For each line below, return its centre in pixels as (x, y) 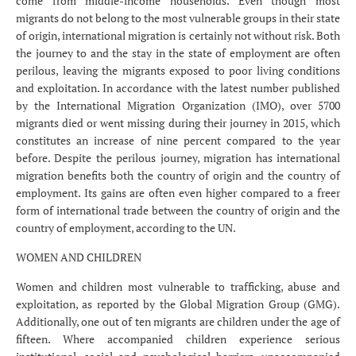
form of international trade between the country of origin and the (178, 211)
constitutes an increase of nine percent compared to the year (178, 141)
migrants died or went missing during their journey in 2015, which (178, 123)
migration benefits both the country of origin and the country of (178, 176)
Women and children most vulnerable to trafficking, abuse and (178, 287)
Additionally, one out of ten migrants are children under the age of (178, 322)
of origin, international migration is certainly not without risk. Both (178, 36)
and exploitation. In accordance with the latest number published (178, 88)
